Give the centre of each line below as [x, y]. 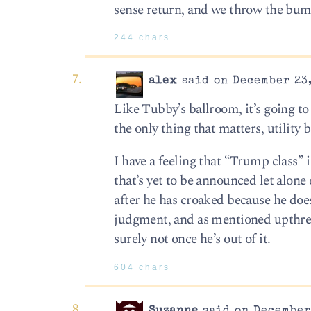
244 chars [142, 37]
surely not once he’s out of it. [192, 239]
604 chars [142, 267]
